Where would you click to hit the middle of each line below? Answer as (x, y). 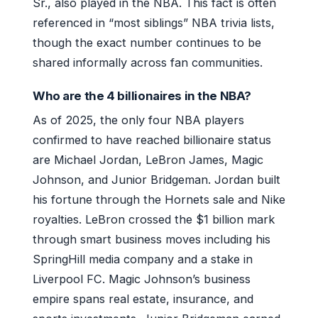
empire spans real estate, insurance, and (143, 298)
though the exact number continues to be (147, 42)
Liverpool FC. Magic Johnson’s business (142, 279)
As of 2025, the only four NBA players (138, 120)
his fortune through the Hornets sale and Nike (159, 199)
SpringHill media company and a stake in (143, 259)
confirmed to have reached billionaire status (152, 139)
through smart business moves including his (152, 239)
